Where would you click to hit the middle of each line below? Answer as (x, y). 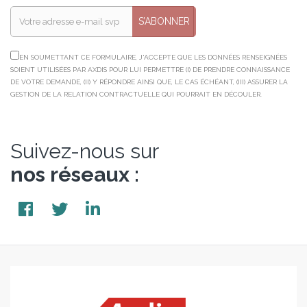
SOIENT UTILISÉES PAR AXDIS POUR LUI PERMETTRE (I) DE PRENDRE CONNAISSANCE (150, 69)
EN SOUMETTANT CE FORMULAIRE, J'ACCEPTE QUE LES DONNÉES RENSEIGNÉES (153, 57)
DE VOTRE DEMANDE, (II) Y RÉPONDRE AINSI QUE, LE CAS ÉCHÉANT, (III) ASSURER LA (149, 82)
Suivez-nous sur (85, 151)
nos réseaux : (75, 174)
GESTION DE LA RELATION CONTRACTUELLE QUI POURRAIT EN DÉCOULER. (136, 94)
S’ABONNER (164, 21)
